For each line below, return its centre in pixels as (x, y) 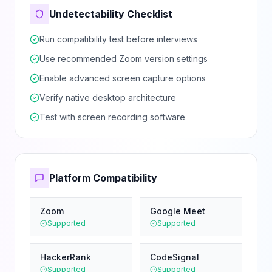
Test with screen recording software (112, 117)
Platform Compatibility (103, 178)
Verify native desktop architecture (108, 97)
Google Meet (178, 211)
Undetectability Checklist (111, 14)
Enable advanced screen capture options (123, 78)
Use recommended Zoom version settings (124, 59)
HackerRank (66, 257)
